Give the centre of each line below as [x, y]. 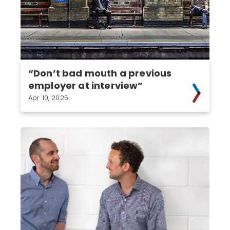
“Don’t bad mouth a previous [100, 73]
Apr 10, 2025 [48, 98]
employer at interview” [86, 85]
